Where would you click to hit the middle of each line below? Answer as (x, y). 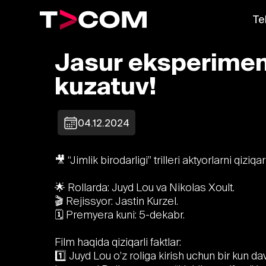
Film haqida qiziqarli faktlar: (118, 242)
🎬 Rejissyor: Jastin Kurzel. (116, 201)
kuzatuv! (105, 86)
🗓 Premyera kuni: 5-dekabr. (120, 215)
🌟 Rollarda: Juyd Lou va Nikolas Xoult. (145, 187)
